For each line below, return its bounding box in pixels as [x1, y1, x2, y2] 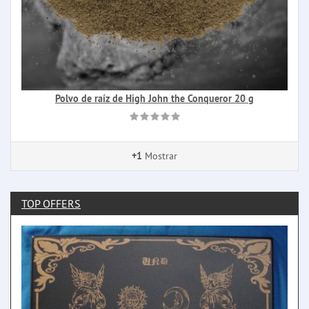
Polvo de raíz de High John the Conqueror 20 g [55, 92, 254, 106]
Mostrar [142, 150, 177, 163]
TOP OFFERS [21, 197, 81, 211]
